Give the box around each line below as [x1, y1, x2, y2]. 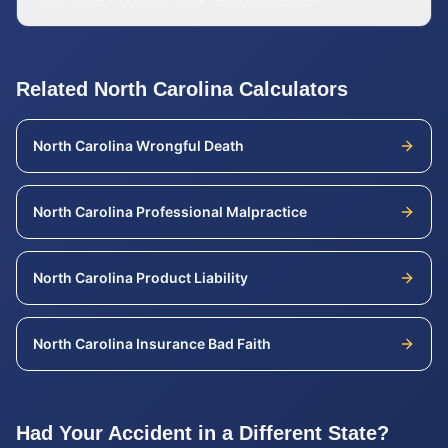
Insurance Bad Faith [136, 335, 271, 352]
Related [16, 78, 94, 100]
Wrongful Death [136, 137, 244, 154]
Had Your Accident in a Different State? [16, 422, 389, 444]
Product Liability [136, 269, 248, 286]
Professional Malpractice [136, 203, 307, 220]
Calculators [233, 78, 348, 100]
